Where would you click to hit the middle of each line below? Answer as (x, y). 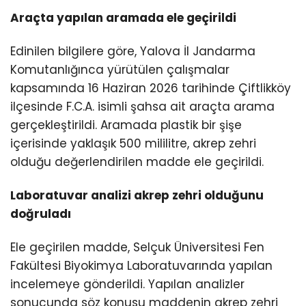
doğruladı (41, 214)
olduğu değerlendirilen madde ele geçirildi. (137, 162)
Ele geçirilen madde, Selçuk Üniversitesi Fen (137, 248)
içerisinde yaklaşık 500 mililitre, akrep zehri (133, 144)
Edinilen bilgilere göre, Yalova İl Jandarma (133, 52)
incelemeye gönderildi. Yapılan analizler (127, 284)
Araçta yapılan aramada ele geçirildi (123, 18)
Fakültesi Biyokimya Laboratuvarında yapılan (141, 266)
